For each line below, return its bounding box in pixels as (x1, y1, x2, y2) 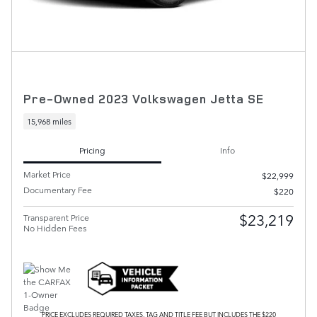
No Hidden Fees (23, 221, 86, 235)
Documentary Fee (23, 183, 92, 197)
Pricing (79, 143, 105, 156)
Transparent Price (23, 211, 89, 224)
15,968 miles (27, 115, 72, 127)
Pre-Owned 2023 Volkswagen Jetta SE (23, 90, 264, 107)
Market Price (23, 168, 71, 181)
